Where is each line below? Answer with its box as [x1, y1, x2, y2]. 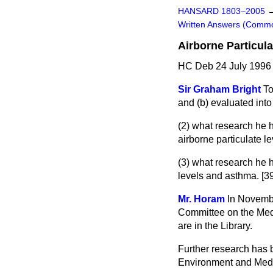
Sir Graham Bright [178, 84, 261, 94]
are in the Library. [178, 221, 252, 231]
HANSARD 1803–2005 [178, 7, 265, 16]
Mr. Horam [178, 194, 225, 204]
